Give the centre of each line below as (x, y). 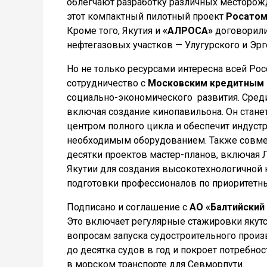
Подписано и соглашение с (128, 207)
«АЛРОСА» (188, 31)
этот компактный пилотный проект (146, 16)
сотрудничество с (107, 83)
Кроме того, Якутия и (115, 31)
